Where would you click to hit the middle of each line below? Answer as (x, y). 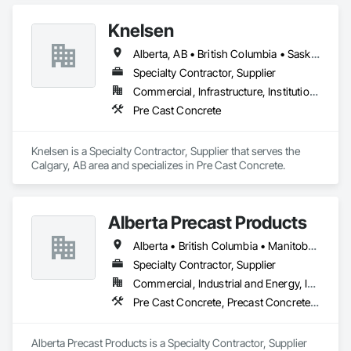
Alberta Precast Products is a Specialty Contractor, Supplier (169, 343)
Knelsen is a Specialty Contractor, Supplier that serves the (166, 151)
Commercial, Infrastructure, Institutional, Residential (313, 91)
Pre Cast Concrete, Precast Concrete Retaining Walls (315, 302)
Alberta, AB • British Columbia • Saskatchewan (315, 54)
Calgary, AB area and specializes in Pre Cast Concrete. (158, 165)
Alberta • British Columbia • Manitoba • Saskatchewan (313, 246)
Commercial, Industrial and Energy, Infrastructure (312, 283)
